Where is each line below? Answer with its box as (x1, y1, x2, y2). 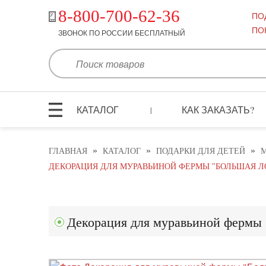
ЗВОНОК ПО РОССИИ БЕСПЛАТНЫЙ (58, 28, 185, 37)
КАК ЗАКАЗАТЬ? (182, 103, 255, 116)
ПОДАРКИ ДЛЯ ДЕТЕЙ (156, 147, 245, 156)
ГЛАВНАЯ (49, 147, 87, 156)
